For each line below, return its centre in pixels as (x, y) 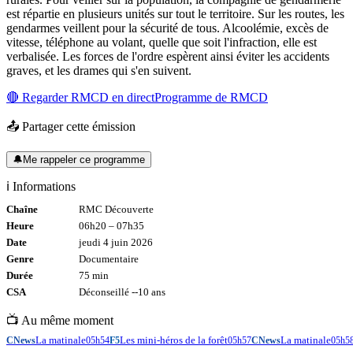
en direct (132, 97)
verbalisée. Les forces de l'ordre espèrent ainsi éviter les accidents (168, 56)
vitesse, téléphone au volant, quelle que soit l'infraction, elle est (162, 42)
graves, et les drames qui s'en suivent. (99, 70)
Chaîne (22, 210)
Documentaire (109, 260)
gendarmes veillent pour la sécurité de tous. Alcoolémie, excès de (167, 28)
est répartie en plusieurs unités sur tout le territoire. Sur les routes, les (175, 13)
